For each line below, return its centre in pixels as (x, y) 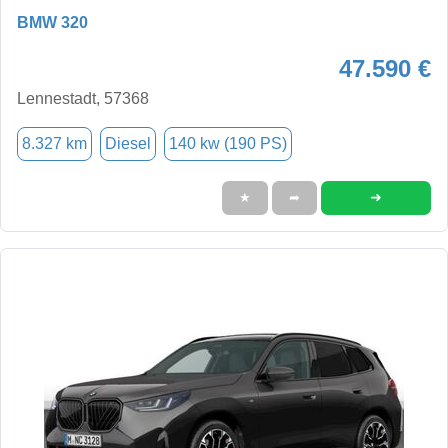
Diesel (128, 143)
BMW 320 (52, 22)
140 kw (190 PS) (228, 143)
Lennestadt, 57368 (83, 98)
